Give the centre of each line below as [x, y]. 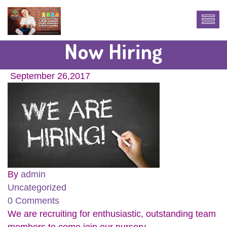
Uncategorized [37, 187]
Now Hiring [113, 51]
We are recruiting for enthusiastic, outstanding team [112, 214]
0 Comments [33, 201]
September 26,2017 [50, 76]
